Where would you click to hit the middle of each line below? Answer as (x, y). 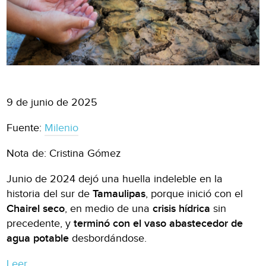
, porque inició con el (194, 194)
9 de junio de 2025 (52, 102)
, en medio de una (109, 208)
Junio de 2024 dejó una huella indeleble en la (115, 179)
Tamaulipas (119, 194)
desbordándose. (108, 238)
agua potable (38, 238)
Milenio (62, 128)
